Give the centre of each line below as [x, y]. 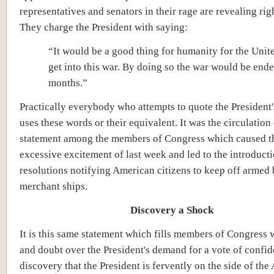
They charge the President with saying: [104, 27]
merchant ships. [54, 186]
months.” [68, 82]
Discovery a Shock [172, 209]
